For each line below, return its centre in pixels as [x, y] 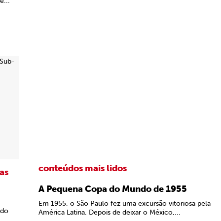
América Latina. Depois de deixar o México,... [110, 212]
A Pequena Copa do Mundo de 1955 [113, 189]
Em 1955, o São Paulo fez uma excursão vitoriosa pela [125, 203]
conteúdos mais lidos [83, 168]
